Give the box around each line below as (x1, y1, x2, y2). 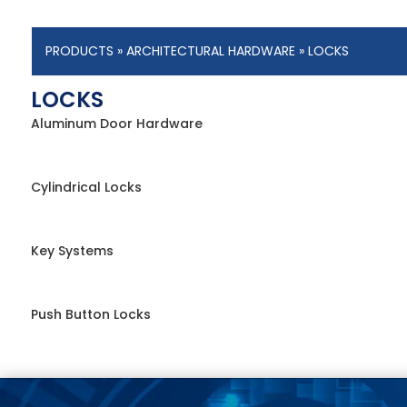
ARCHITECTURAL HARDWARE (125, 42, 295, 61)
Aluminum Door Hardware (30, 114, 203, 134)
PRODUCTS (45, 42, 114, 61)
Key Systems (30, 242, 114, 261)
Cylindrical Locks (30, 178, 142, 197)
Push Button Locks (30, 305, 151, 323)
